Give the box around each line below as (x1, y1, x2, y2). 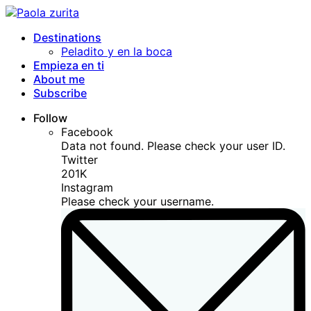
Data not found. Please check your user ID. (61, 139, 285, 153)
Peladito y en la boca (61, 44, 172, 58)
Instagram (61, 180, 113, 194)
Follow (33, 111, 67, 125)
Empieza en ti (33, 58, 104, 72)
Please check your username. (61, 194, 214, 208)
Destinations (33, 31, 101, 44)
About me (33, 72, 85, 86)
